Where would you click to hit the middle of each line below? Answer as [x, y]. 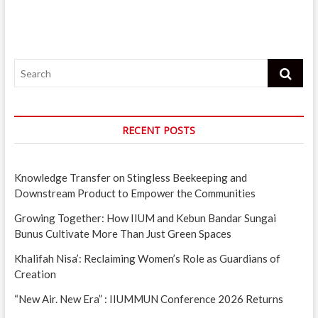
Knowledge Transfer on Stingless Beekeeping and [130, 178]
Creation [35, 274]
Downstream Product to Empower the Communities [136, 193]
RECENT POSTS [159, 131]
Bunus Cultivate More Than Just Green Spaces [122, 234]
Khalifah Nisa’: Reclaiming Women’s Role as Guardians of [147, 259]
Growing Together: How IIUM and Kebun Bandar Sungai [145, 218]
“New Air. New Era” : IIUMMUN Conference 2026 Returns [148, 299]
